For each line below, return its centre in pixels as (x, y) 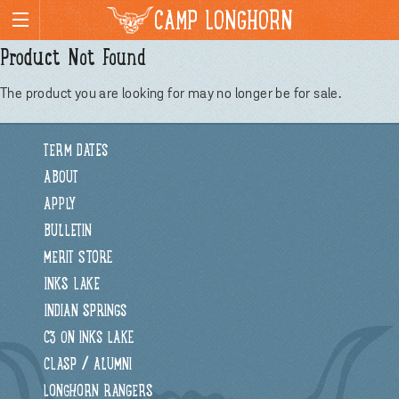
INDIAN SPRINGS (85, 313)
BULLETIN (67, 232)
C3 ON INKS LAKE (88, 339)
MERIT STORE (77, 259)
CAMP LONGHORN (224, 22)
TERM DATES (75, 152)
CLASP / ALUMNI (87, 366)
